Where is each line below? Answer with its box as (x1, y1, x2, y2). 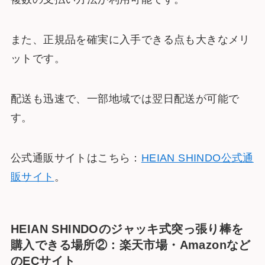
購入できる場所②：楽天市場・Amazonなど (10, 238, 251, 251)
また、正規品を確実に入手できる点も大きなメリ (10, 34, 250, 46)
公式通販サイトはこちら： (10, 151, 141, 164)
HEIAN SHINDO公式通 (141, 151, 254, 164)
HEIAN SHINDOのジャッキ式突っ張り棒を (10, 222, 244, 235)
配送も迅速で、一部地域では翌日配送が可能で (10, 93, 240, 105)
